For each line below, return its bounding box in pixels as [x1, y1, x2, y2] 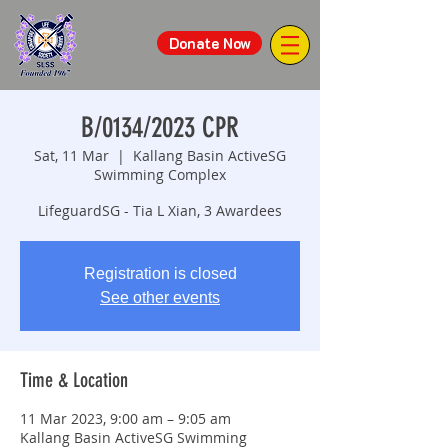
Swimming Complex [94, 165, 226, 184]
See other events [100, 289, 220, 306]
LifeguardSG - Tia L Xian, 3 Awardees [38, 201, 282, 220]
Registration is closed [83, 265, 237, 282]
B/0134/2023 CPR [81, 111, 239, 144]
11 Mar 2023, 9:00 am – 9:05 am [20, 409, 231, 428]
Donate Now [168, 33, 251, 53]
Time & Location [20, 368, 128, 392]
